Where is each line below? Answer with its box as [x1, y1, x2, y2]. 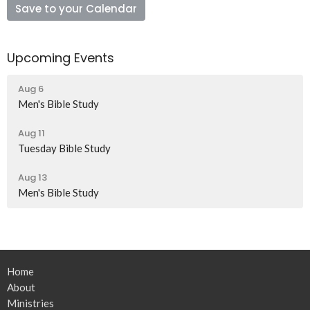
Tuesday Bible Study [18, 142, 111, 155]
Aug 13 [18, 171, 47, 185]
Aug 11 [18, 127, 45, 140]
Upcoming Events [7, 48, 114, 66]
